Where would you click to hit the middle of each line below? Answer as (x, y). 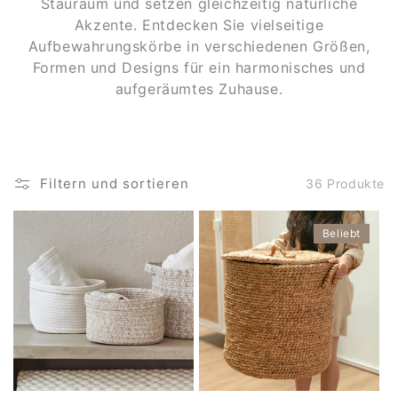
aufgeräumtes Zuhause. (199, 88)
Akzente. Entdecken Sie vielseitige (199, 24)
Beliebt (341, 233)
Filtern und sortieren (115, 183)
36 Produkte (345, 184)
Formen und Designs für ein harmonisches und (199, 67)
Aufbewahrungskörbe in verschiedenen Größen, (199, 46)
